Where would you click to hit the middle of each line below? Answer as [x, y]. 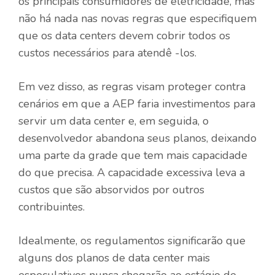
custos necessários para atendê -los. [107, 52]
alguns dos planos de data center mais [114, 258]
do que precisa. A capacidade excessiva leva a [132, 172]
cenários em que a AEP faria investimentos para [137, 103]
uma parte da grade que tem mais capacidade [133, 155]
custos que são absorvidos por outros [111, 189]
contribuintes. [52, 207]
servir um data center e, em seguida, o [114, 121]
